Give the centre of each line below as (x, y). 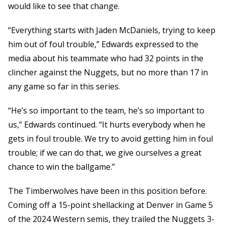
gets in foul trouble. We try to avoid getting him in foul (110, 139)
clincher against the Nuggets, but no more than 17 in (108, 73)
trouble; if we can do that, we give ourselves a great (105, 153)
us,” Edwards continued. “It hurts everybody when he (107, 125)
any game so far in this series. (64, 87)
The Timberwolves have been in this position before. (107, 191)
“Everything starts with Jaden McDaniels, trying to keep (112, 30)
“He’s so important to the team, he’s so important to (106, 111)
